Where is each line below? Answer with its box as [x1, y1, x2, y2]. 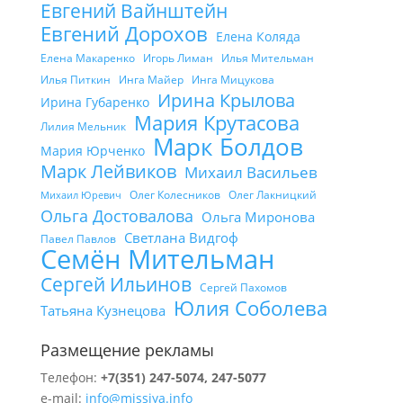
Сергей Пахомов [199, 280, 287, 295]
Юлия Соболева [173, 294, 327, 322]
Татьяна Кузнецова [40, 301, 166, 319]
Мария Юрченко [40, 142, 145, 159]
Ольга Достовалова [40, 205, 193, 227]
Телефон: [40, 369, 101, 386]
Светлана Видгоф [123, 228, 238, 246]
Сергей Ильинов [40, 272, 192, 297]
